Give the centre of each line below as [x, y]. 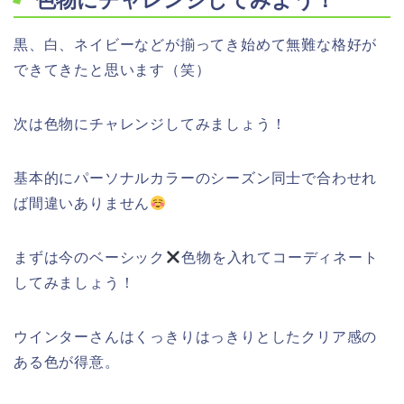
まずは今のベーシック [89, 258]
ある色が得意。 [67, 363]
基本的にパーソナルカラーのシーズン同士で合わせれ [196, 179]
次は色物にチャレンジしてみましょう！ [150, 124]
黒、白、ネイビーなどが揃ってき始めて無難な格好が [196, 45]
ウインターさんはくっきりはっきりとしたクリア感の [196, 337]
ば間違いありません [82, 204]
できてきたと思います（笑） [112, 70]
